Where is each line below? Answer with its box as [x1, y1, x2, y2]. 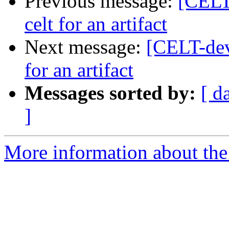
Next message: [25, 36, 146, 58]
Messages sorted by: [25, 82, 196, 104]
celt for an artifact [25, 13, 167, 35]
